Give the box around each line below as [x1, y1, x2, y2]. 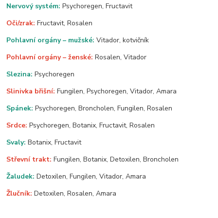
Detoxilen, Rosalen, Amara [34, 188, 117, 198]
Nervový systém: [6, 1, 63, 11]
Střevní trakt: [6, 154, 54, 164]
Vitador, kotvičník [94, 35, 149, 45]
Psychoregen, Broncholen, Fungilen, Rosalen [33, 103, 173, 113]
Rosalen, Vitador [95, 52, 147, 62]
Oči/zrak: [6, 18, 36, 28]
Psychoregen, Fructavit [62, 1, 133, 11]
